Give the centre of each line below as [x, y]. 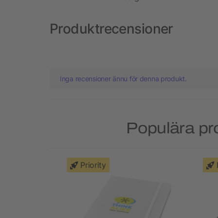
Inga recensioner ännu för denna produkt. [123, 78]
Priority [93, 165]
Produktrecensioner [111, 28]
